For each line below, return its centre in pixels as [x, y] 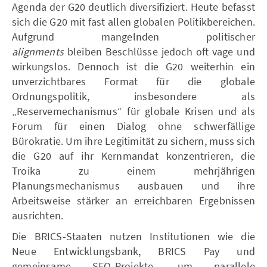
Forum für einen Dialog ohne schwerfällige [133, 126]
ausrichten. [38, 215]
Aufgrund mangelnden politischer [133, 36]
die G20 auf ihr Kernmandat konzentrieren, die [133, 156]
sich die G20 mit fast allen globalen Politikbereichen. [133, 21]
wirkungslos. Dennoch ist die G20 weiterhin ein [133, 66]
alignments [40, 51]
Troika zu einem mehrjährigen [133, 170]
